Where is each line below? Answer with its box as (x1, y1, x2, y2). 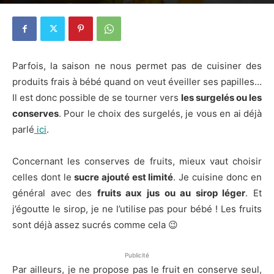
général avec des (12, 187, 97, 199)
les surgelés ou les (181, 92, 262, 103)
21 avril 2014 (15, 2, 54, 10)
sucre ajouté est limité (71, 171, 174, 183)
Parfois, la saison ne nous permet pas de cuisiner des (12, 60, 262, 72)
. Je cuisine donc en (173, 171, 262, 183)
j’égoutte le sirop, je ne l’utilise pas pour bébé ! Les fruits (12, 203, 262, 215)
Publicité (125, 251, 149, 259)
